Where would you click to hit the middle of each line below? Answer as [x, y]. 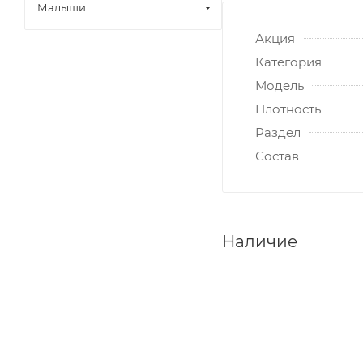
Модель [280, 85]
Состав [277, 156]
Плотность [288, 109]
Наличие [260, 241]
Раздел [278, 132]
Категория [288, 62]
